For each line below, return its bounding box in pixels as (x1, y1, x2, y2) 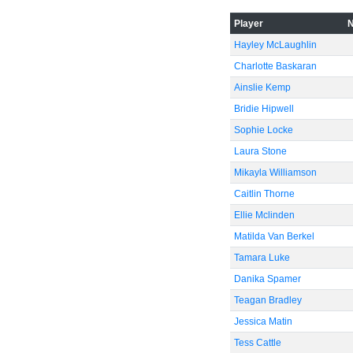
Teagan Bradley (233, 295, 302, 306)
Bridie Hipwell (233, 103, 294, 114)
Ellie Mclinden (233, 210, 295, 221)
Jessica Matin (233, 316, 292, 327)
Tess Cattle (233, 337, 281, 348)
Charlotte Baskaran (233, 61, 317, 72)
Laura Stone (233, 146, 287, 157)
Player (233, 18, 263, 29)
